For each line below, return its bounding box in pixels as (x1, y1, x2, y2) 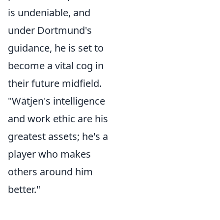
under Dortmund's (8, 24, 92, 37)
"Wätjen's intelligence (8, 94, 105, 108)
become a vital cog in (8, 59, 104, 72)
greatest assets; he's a (8, 130, 108, 143)
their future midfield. (8, 77, 102, 90)
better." (8, 183, 40, 196)
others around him (8, 165, 93, 178)
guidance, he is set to (8, 41, 104, 55)
